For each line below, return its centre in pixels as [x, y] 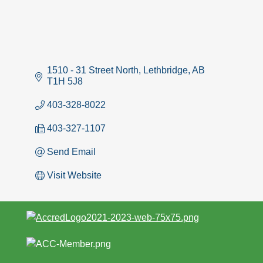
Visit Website [74, 176]
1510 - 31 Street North [93, 70]
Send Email [71, 152]
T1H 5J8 [65, 82]
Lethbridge [166, 70]
